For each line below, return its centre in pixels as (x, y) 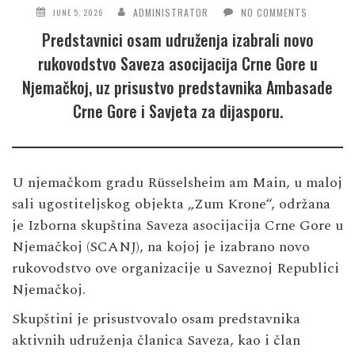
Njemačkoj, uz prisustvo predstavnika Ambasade (177, 87)
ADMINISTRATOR (170, 12)
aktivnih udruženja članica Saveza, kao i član (156, 340)
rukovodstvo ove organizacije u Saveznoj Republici (176, 268)
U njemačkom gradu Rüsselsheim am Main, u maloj (177, 182)
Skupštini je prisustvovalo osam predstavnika (156, 319)
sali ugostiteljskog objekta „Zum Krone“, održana (171, 204)
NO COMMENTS (274, 12)
